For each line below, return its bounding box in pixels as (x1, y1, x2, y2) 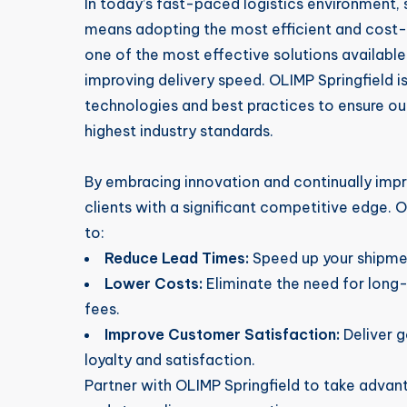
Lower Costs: (104, 274, 203, 293)
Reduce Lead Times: (104, 249, 249, 267)
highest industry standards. (84, 122, 273, 140)
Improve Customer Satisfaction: (104, 325, 340, 343)
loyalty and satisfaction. (84, 351, 255, 369)
